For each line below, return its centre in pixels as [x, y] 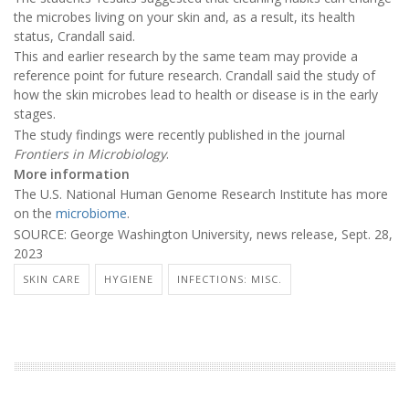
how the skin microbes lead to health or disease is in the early [196, 95]
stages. [35, 114]
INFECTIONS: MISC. [230, 279]
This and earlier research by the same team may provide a [186, 57]
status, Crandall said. [74, 36]
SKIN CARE [52, 279]
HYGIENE [129, 279]
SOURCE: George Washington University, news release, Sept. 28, [203, 234]
